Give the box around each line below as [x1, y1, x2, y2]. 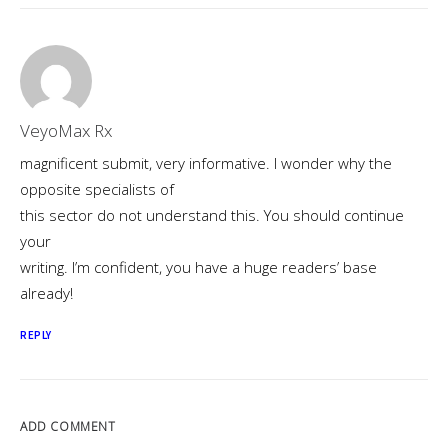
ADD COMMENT [20, 418, 116, 435]
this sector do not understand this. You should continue [20, 205, 404, 225]
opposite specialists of [20, 179, 174, 199]
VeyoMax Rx [20, 119, 112, 142]
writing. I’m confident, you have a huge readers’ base [20, 257, 377, 277]
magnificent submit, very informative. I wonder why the [20, 153, 392, 173]
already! [20, 283, 73, 303]
